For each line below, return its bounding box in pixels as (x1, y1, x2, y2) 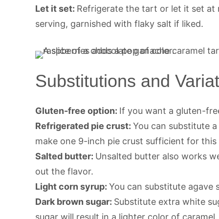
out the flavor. (35, 166, 93, 176)
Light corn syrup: (35, 181, 109, 192)
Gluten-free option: (35, 105, 119, 116)
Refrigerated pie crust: (35, 120, 133, 131)
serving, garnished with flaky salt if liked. (35, 18, 203, 29)
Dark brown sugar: (35, 196, 114, 207)
